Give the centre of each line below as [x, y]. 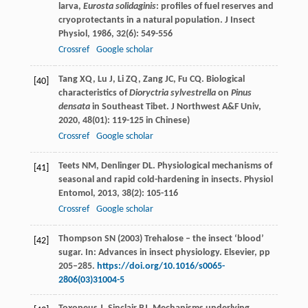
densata [74, 107]
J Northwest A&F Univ [214, 107]
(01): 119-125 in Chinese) [141, 120]
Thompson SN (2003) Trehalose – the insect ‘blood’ [161, 239]
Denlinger [120, 166]
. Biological [223, 79]
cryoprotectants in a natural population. [141, 20]
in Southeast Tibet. [130, 107]
